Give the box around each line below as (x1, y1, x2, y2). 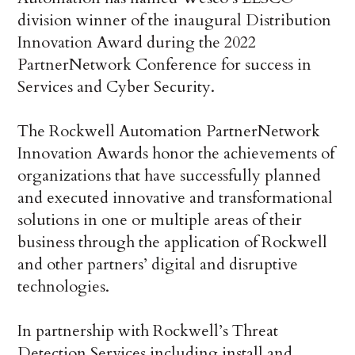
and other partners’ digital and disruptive (17, 254, 299, 276)
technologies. (17, 276, 110, 298)
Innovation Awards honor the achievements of (17, 143, 335, 165)
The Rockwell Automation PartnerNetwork (17, 120, 321, 143)
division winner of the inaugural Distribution (17, 10, 332, 32)
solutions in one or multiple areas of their (17, 209, 303, 231)
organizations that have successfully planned (17, 165, 322, 187)
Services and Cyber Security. (17, 76, 216, 98)
